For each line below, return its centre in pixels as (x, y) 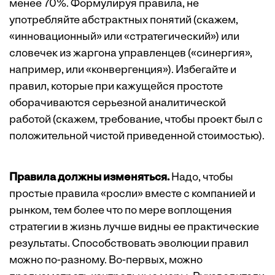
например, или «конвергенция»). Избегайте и (123, 70)
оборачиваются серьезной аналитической (118, 103)
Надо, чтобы (201, 178)
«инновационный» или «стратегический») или (124, 37)
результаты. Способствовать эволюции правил (129, 244)
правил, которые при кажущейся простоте (116, 87)
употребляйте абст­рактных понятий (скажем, (124, 21)
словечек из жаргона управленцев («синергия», (131, 54)
